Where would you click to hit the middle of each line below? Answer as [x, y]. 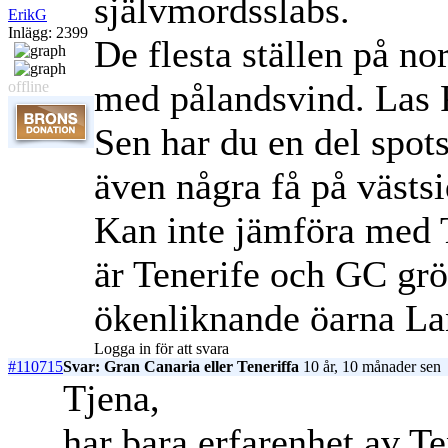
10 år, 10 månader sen [370, 367]
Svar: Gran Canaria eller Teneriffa [181, 367]
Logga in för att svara [161, 349]
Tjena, [111, 398]
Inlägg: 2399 [48, 33]
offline [28, 87]
